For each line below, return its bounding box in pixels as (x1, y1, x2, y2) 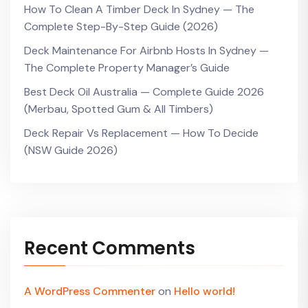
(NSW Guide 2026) (24, 143, 118, 157)
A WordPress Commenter (24, 284, 155, 298)
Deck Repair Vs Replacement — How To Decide (24, 126, 258, 140)
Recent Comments (24, 236, 195, 261)
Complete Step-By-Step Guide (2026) (24, 19, 218, 34)
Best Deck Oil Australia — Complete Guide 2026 (24, 85, 264, 99)
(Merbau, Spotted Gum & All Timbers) (24, 102, 213, 116)
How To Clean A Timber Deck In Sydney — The (24, 2, 254, 16)
